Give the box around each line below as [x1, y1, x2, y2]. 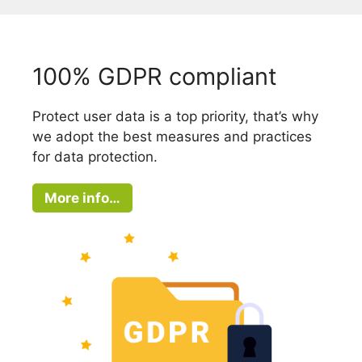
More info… [44, 189, 120, 206]
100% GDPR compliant [32, 62, 277, 91]
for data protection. [32, 149, 158, 166]
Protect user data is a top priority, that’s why [32, 108, 318, 125]
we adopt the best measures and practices [32, 128, 312, 145]
